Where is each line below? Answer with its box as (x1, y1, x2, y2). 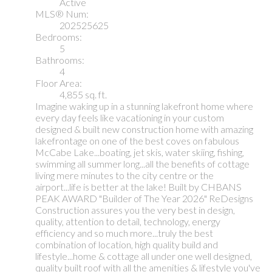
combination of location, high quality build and (35, 239, 218, 251)
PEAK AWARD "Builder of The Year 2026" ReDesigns (35, 192, 253, 205)
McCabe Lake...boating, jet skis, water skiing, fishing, (35, 146, 244, 158)
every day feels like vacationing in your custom (35, 112, 224, 124)
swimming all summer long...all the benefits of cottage (35, 158, 250, 170)
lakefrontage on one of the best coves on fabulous (35, 135, 239, 147)
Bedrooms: (35, 31, 82, 43)
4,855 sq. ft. (59, 89, 107, 101)
